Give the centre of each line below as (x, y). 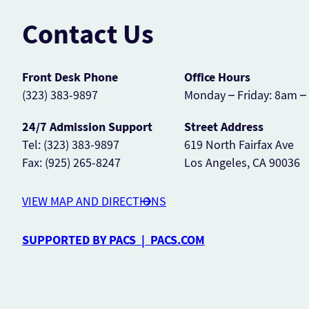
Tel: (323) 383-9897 (71, 144)
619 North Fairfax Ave (239, 144)
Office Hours (217, 77)
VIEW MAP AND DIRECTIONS (94, 201)
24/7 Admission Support (87, 127)
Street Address (224, 127)
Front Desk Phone (70, 77)
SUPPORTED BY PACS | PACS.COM (113, 240)
